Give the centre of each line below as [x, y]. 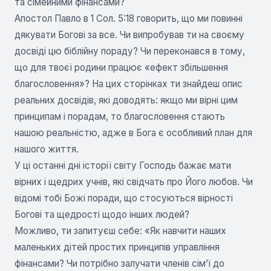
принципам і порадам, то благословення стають [120, 116]
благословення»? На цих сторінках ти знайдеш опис [129, 83]
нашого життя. [47, 149]
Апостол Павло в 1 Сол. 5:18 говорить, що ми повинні [129, 18]
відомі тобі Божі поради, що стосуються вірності [124, 198]
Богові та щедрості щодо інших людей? [102, 214]
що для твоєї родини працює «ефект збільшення [121, 67]
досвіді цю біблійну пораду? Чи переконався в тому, [130, 51]
